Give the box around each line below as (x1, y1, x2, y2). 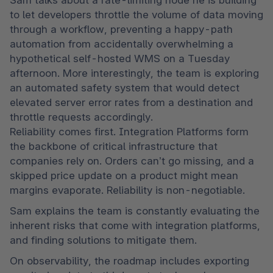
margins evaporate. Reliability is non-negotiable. (10, 184, 248, 197)
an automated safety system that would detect (10, 82, 239, 94)
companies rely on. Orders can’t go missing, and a (10, 155, 254, 168)
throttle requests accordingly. (10, 111, 159, 124)
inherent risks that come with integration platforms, (10, 219, 260, 232)
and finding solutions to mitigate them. (10, 234, 200, 247)
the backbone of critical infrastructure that (10, 140, 218, 153)
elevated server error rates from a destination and (10, 96, 253, 109)
